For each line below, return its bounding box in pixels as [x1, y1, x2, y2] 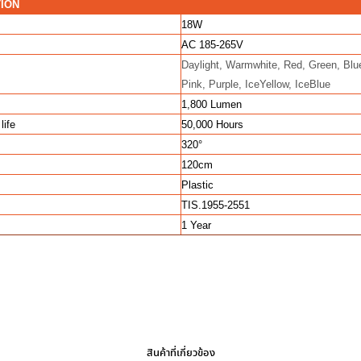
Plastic [181, 179, 214, 191]
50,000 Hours [181, 118, 243, 131]
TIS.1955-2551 [181, 199, 250, 211]
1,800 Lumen [181, 98, 242, 110]
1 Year [181, 219, 211, 231]
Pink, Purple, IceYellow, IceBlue [181, 78, 330, 90]
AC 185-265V [181, 39, 243, 51]
